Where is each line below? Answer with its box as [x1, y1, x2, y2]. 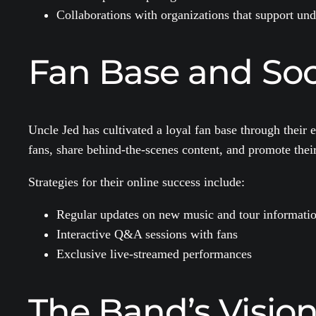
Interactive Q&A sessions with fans [56, 226, 238, 241]
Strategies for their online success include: [28, 174, 245, 189]
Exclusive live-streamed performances [56, 246, 252, 261]
